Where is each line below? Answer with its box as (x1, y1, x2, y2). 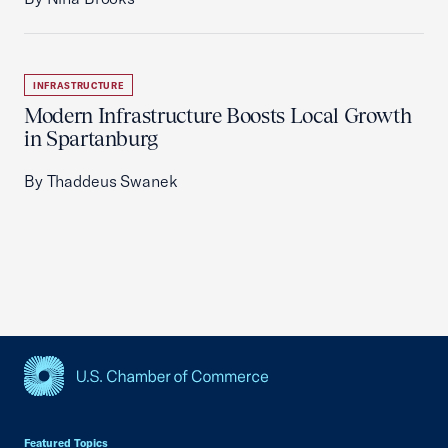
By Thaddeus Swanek (24, 171, 178, 191)
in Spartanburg (24, 126, 159, 151)
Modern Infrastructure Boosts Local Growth (24, 103, 412, 128)
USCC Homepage (23, 396, 152, 418)
